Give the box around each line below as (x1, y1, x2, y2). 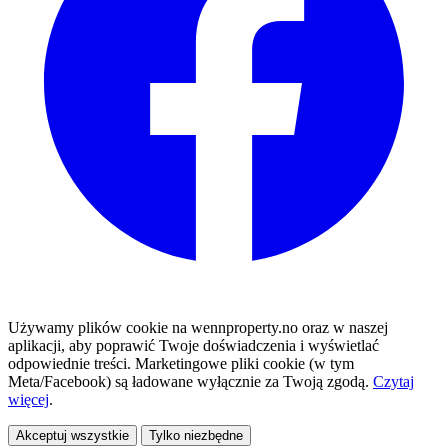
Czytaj (373, 372, 414, 390)
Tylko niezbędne (149, 427, 243, 443)
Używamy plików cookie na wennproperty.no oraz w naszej (8, 318, 388, 336)
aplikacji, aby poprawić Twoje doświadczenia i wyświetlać (8, 336, 379, 354)
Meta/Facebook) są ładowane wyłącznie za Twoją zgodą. (8, 372, 373, 390)
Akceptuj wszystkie (16, 427, 129, 443)
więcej (8, 390, 49, 408)
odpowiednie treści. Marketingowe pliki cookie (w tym (8, 354, 354, 372)
